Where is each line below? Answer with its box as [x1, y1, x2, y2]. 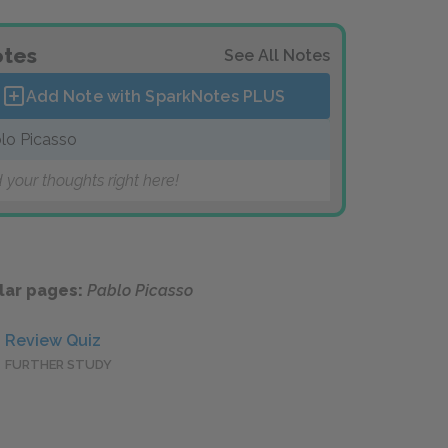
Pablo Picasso [87, 281, 193, 301]
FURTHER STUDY [5, 357, 112, 373]
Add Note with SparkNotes [25, 86, 243, 106]
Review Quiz [5, 331, 101, 351]
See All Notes [224, 46, 330, 65]
